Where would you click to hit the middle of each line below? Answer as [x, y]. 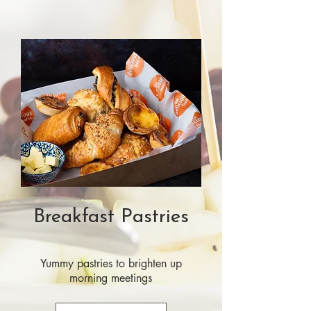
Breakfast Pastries [111, 217]
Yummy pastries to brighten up [111, 263]
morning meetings [111, 278]
